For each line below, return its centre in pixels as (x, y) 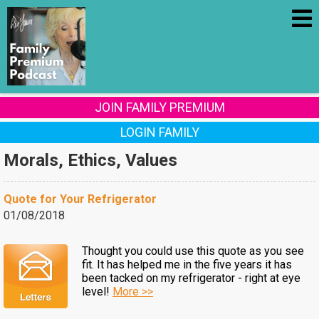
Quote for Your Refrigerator (80, 199)
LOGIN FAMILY (159, 132)
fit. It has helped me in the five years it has (187, 265)
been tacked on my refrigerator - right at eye (191, 278)
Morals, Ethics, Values (90, 160)
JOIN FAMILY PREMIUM (159, 107)
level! (97, 292)
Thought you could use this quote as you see (193, 251)
